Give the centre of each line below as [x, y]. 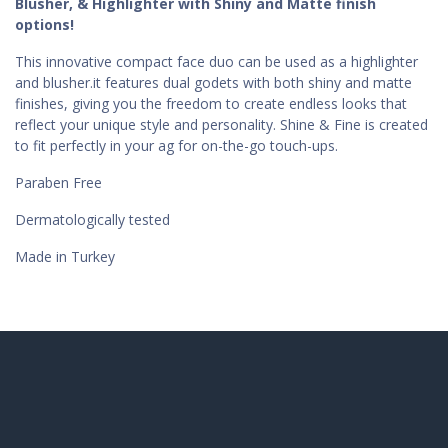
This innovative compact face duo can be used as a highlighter [216, 62]
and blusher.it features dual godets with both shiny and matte [213, 83]
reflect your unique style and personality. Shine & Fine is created [221, 125]
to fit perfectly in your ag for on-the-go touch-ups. [176, 146]
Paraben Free [58, 183]
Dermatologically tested [92, 220]
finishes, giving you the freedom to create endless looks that [211, 104]
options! [44, 25]
